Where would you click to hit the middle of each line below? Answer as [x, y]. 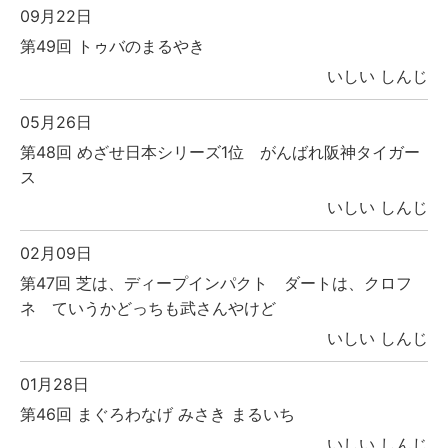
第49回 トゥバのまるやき [112, 45]
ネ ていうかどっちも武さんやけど [148, 307]
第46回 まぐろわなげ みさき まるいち [157, 413]
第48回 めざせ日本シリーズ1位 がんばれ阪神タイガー [220, 151]
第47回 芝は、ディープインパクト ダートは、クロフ [216, 282]
